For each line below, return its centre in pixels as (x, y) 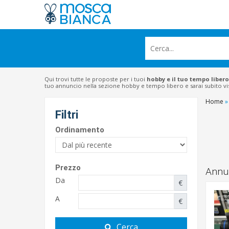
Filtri (67, 114)
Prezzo (68, 168)
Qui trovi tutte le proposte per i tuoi (96, 79)
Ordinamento (80, 130)
